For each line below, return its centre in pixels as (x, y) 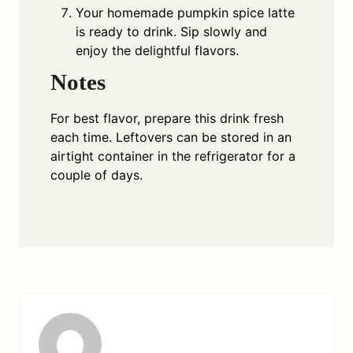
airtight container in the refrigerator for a (173, 156)
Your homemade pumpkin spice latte (185, 13)
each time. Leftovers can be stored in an (171, 137)
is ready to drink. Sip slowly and (171, 32)
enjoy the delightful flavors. (157, 51)
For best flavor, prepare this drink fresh (167, 119)
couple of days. (97, 175)
